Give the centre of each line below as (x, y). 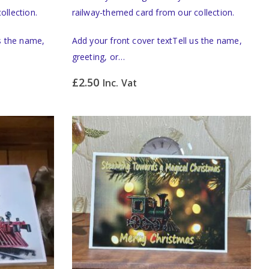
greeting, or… (98, 56)
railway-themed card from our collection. (153, 12)
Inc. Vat (120, 83)
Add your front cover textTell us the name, (157, 40)
